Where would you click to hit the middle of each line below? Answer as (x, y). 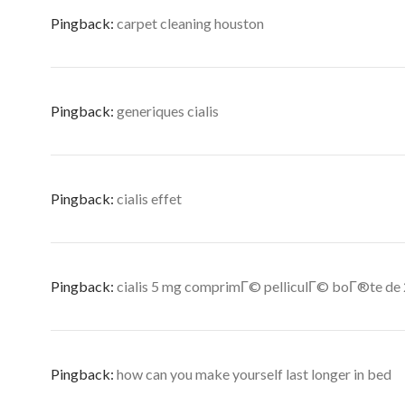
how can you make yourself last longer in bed (254, 374)
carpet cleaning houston (190, 23)
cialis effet (149, 198)
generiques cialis (168, 111)
